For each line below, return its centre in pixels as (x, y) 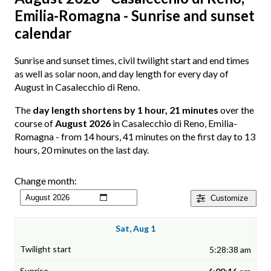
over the (236, 110)
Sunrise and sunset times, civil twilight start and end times (132, 60)
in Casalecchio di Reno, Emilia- (174, 123)
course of (35, 123)
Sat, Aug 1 (135, 229)
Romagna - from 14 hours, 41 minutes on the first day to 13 (135, 137)
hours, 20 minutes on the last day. (82, 150)
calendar (43, 33)
